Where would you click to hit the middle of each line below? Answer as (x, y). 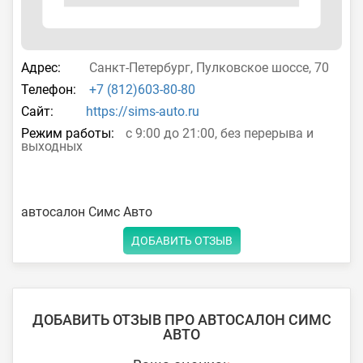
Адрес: (41, 67)
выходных (52, 146)
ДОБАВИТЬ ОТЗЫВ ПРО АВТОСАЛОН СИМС (181, 319)
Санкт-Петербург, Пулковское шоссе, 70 (207, 67)
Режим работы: (68, 133)
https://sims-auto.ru (143, 111)
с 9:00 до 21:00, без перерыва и (218, 133)
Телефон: (49, 89)
